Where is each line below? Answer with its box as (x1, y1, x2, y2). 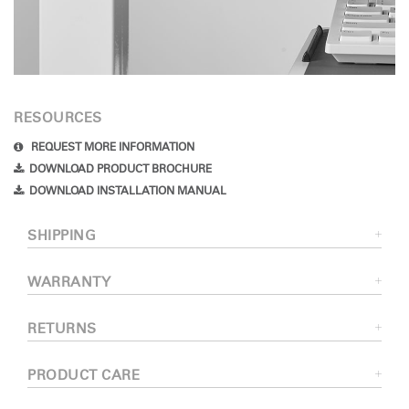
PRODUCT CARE (27, 368, 140, 383)
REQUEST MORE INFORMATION (28, 141, 194, 153)
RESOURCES (14, 110, 102, 125)
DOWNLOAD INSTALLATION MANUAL (29, 184, 226, 197)
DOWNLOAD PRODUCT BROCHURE (29, 163, 212, 175)
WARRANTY (27, 275, 110, 289)
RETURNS (27, 321, 97, 336)
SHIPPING (27, 228, 96, 243)
